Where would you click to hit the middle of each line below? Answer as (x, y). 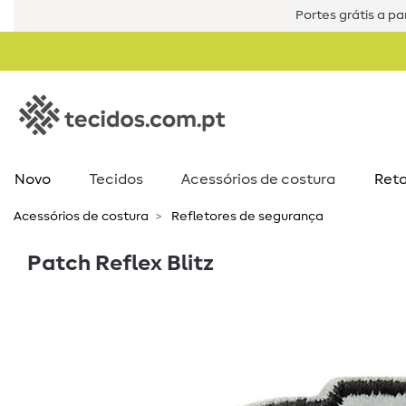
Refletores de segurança (246, 217)
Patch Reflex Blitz (121, 264)
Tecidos (116, 179)
